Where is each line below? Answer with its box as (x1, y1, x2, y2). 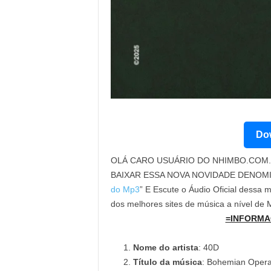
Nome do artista (132, 243, 198, 252)
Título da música (132, 257, 202, 267)
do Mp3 (110, 184, 140, 194)
